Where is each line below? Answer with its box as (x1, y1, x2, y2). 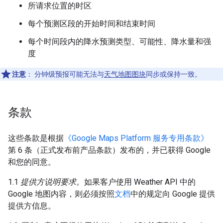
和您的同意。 (8, 157, 56, 167)
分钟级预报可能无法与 (33, 70, 104, 78)
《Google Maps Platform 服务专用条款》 (64, 133, 209, 143)
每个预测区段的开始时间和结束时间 (28, 19, 155, 28)
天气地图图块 (104, 70, 146, 78)
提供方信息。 (8, 201, 56, 211)
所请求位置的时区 (28, 1, 92, 10)
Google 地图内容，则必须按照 (8, 189, 114, 199)
